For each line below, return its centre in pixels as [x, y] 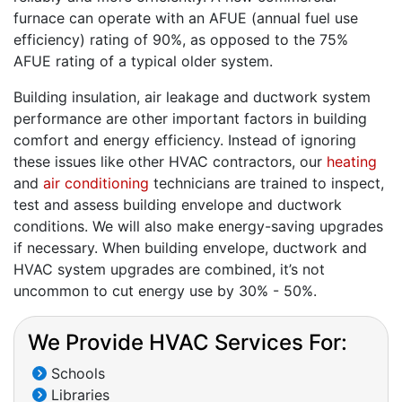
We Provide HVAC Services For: [188, 343]
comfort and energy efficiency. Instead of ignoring [185, 140]
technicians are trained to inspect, [267, 184]
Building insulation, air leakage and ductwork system [192, 97]
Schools [76, 374]
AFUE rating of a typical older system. [143, 61]
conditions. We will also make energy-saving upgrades [198, 227]
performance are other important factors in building [190, 119]
